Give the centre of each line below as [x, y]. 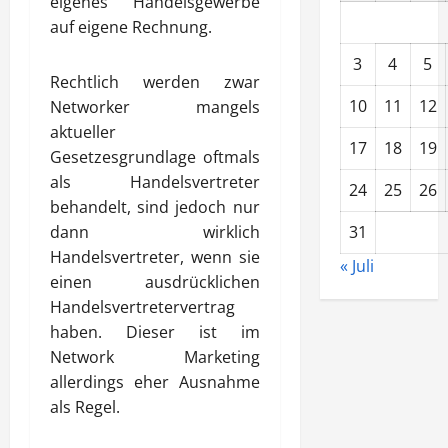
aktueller [83, 132]
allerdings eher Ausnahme [155, 382]
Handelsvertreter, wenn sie [155, 257]
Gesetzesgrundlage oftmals [155, 157]
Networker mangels [155, 107]
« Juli [356, 266]
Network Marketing [155, 357]
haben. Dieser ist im [155, 332]
